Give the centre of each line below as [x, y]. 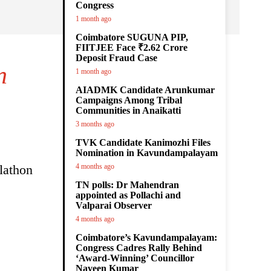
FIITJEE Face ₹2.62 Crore [132, 47]
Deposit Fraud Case [116, 58]
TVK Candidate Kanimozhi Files [143, 142]
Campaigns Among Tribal [129, 100]
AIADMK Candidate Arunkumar [145, 90]
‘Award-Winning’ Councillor [135, 258]
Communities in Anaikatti [128, 110]
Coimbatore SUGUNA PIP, [132, 37]
